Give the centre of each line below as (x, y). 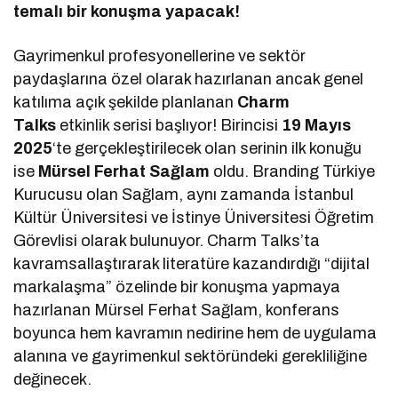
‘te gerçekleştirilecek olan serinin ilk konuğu (207, 149)
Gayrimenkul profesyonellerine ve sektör (160, 56)
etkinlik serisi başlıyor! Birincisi (169, 126)
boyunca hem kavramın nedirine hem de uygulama (195, 334)
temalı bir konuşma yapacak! (127, 12)
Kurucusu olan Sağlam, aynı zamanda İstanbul (184, 195)
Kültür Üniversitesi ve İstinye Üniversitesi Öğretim (194, 218)
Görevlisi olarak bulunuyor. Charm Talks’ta (167, 241)
